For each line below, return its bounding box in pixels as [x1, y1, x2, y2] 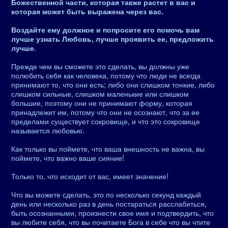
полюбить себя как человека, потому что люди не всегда [11, 70, 201, 80]
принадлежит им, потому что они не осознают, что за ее [11, 107, 199, 117]
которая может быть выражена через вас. [11, 6, 163, 16]
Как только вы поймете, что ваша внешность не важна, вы [11, 144, 205, 154]
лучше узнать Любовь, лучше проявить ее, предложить [11, 34, 214, 44]
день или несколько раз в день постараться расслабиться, [11, 198, 207, 209]
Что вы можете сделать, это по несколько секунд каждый [11, 189, 201, 199]
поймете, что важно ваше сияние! [11, 153, 124, 163]
